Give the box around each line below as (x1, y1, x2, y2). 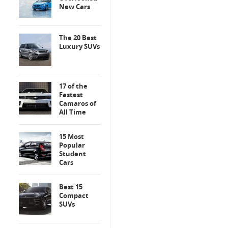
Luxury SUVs (59, 42, 100, 51)
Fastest (59, 90, 83, 99)
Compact (59, 191, 89, 200)
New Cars (59, 2, 90, 11)
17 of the (59, 81, 88, 91)
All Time (59, 107, 86, 117)
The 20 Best (59, 33, 97, 42)
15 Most (59, 132, 84, 141)
